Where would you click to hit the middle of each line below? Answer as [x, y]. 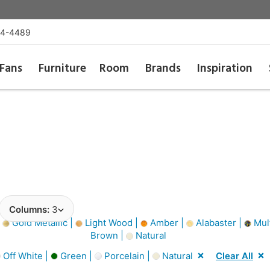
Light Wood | [111, 223]
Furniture [62, 69]
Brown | [107, 235]
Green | [76, 256]
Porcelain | [127, 256]
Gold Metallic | [42, 223]
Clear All [234, 256]
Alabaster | [218, 223]
